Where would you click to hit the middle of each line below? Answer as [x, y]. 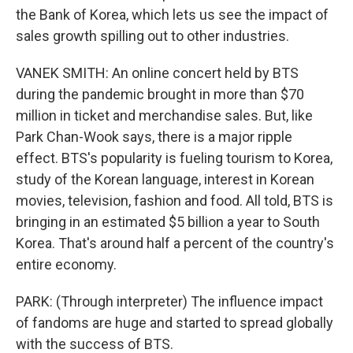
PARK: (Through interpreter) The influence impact [169, 301]
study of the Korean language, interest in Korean [165, 179]
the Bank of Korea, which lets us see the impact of [172, 15]
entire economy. [66, 264]
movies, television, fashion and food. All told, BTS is [175, 201]
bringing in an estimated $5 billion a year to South [168, 222]
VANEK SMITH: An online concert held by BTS [157, 73]
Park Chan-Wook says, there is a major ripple [154, 137]
